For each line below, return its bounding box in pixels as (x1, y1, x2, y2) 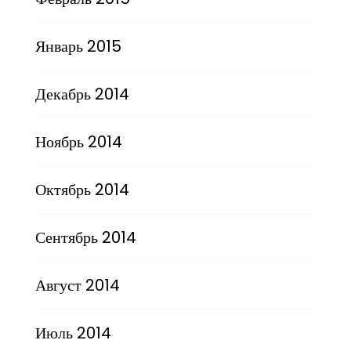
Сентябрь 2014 (34, 226, 136, 248)
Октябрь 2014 (34, 178, 129, 201)
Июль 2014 (34, 321, 111, 344)
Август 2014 (34, 273, 120, 296)
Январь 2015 (34, 34, 121, 57)
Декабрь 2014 (34, 82, 129, 105)
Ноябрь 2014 (34, 130, 122, 153)
